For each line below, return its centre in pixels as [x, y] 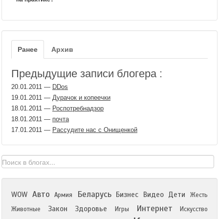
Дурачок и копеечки [81, 98]
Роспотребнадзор [78, 108]
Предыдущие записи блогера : [87, 74]
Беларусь [94, 194]
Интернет [154, 208]
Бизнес [127, 195]
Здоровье [91, 209]
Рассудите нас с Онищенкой [95, 130]
